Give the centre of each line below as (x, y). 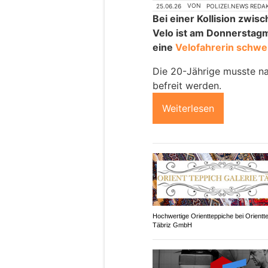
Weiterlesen (188, 108)
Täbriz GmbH (172, 225)
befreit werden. (187, 85)
